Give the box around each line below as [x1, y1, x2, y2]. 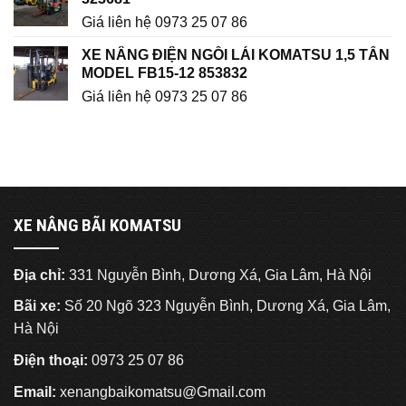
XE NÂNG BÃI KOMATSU [14, 215, 181, 237]
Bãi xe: [14, 298, 61, 314]
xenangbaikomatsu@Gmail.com [60, 383, 266, 400]
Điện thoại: [14, 353, 92, 369]
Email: [14, 383, 56, 400]
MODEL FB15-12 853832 [82, 65, 247, 82]
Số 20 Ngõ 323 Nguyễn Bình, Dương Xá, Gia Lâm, [61, 298, 391, 314]
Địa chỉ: [14, 266, 65, 283]
